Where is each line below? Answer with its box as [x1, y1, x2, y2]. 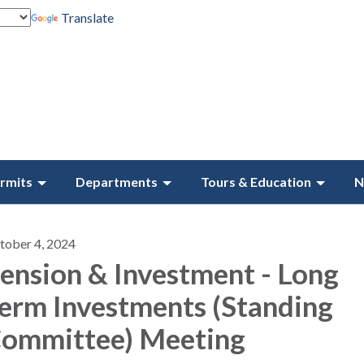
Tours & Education [201, 174, 311, 189]
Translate [60, 10, 114, 25]
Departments [76, 174, 158, 189]
